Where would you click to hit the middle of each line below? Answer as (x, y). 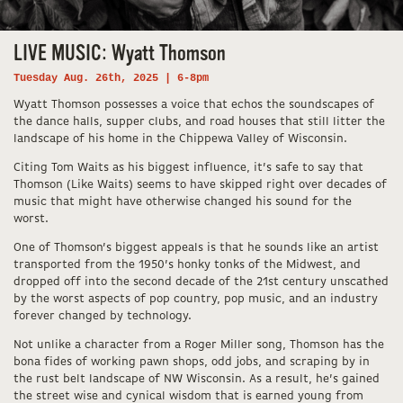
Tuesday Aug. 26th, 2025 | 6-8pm (111, 78)
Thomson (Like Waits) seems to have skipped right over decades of (200, 184)
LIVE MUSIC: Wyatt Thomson (120, 54)
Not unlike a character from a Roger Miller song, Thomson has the (199, 345)
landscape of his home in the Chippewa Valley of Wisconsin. (180, 139)
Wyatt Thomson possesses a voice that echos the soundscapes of (194, 104)
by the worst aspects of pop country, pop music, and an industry (196, 299)
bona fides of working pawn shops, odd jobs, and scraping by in (192, 362)
